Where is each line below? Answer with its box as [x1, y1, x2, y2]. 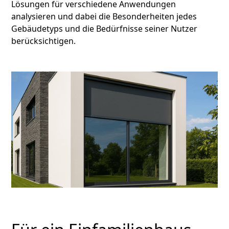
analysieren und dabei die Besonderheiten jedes [11, 11, 197, 22]
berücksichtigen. [11, 35, 76, 47]
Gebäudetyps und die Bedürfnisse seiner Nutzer [11, 23, 198, 34]
